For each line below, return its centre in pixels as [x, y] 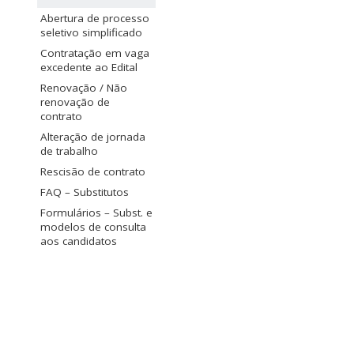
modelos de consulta [93, 227]
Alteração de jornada [93, 137]
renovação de [75, 102]
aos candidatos [79, 241]
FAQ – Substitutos [85, 192]
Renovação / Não [84, 88]
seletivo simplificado [91, 33]
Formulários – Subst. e [96, 213]
